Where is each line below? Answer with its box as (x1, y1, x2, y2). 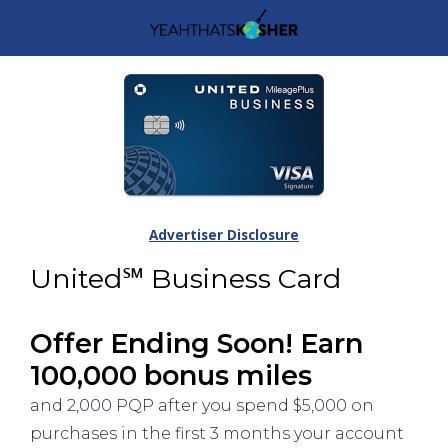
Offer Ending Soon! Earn (30, 327, 363, 361)
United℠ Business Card (30, 261, 341, 295)
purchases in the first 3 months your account (30, 424, 404, 444)
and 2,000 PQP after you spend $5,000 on (30, 396, 374, 416)
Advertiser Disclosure (149, 225, 299, 244)
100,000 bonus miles (30, 359, 312, 393)
